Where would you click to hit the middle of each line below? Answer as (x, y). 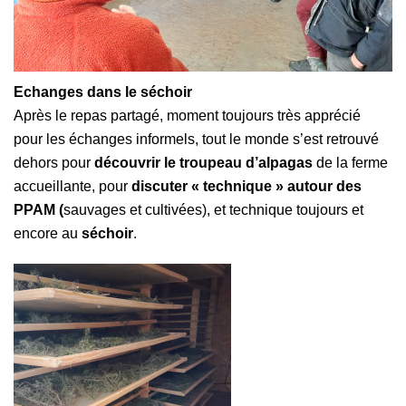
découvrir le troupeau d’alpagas (205, 163)
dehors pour (54, 163)
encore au (48, 233)
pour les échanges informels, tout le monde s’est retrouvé (196, 139)
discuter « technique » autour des (246, 186)
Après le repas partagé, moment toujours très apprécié (187, 116)
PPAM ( (39, 210)
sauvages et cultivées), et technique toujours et (213, 210)
